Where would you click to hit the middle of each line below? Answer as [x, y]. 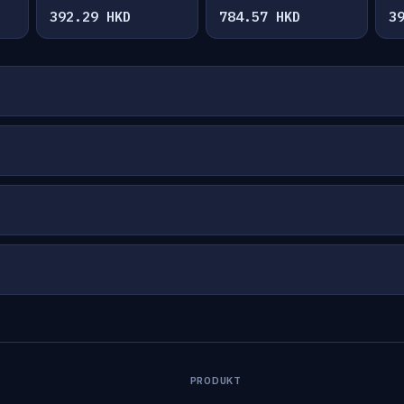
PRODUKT [216, 381]
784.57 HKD [260, 17]
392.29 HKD [90, 17]
